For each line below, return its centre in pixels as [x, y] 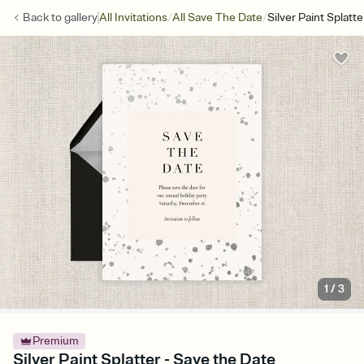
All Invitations [133, 17]
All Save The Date [217, 17]
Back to [43, 17]
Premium [56, 341]
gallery [81, 17]
